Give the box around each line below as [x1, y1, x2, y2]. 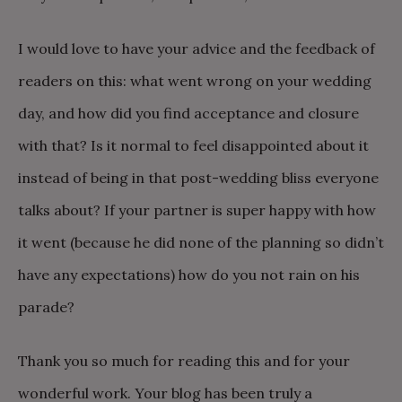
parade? [18, 298, 74, 316]
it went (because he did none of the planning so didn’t [18, 233, 384, 251]
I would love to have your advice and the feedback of [18, 39, 375, 57]
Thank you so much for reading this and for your [18, 352, 350, 370]
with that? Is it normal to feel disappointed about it [18, 136, 369, 154]
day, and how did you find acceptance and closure [18, 104, 359, 122]
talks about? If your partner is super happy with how [18, 201, 376, 219]
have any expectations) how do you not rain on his [18, 266, 360, 284]
